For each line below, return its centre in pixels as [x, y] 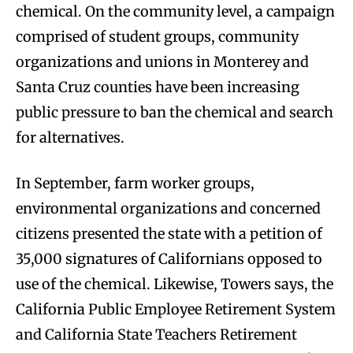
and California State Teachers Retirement [156, 335]
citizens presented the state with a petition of [169, 234]
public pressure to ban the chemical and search [175, 113]
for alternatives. [70, 138]
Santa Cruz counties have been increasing [158, 87]
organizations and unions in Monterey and [162, 62]
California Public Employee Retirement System [176, 310]
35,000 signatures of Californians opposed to [169, 259]
